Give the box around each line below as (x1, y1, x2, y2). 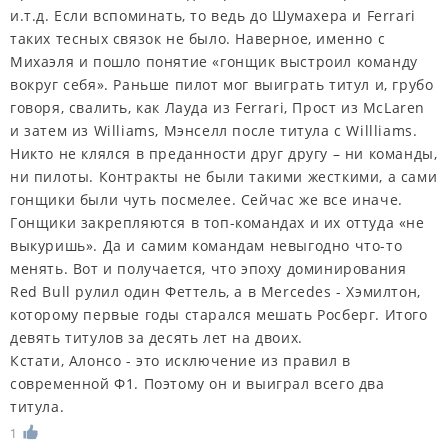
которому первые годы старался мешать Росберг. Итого (10, 304, 428, 324)
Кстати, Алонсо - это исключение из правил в (10, 350, 351, 370)
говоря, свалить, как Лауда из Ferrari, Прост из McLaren (10, 97, 426, 117)
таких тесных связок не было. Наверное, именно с (10, 28, 386, 48)
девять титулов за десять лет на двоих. (10, 327, 303, 347)
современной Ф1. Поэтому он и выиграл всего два (10, 373, 385, 393)
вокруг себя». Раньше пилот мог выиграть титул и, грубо (10, 74, 434, 94)
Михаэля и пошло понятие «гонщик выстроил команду (10, 51, 418, 71)
